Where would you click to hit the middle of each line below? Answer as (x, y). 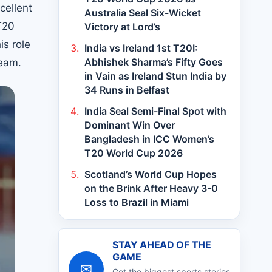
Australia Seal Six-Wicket (143, 13)
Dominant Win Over (130, 125)
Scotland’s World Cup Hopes (151, 174)
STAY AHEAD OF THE (162, 245)
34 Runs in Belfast (127, 90)
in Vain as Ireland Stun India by (155, 76)
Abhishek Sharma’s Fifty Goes (154, 62)
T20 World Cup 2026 (134, 153)
